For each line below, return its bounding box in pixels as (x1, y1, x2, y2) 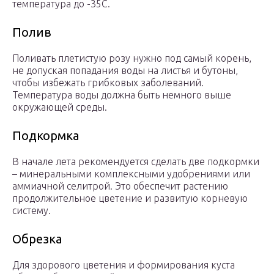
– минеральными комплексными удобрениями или (12, 168, 250, 180)
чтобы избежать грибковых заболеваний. (12, 77, 204, 89)
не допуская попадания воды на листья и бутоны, (12, 65, 238, 76)
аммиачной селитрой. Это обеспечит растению (12, 180, 228, 192)
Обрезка (12, 232, 62, 246)
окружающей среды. (12, 102, 107, 113)
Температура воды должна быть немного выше (12, 89, 231, 101)
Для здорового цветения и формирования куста (12, 259, 235, 271)
